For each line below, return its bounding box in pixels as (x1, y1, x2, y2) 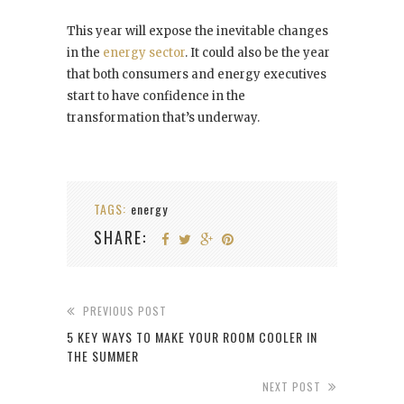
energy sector (103, 44, 185, 60)
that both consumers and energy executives (67, 66, 326, 82)
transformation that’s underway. (67, 109, 260, 125)
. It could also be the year (185, 44, 330, 60)
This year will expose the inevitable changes (67, 23, 328, 39)
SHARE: (94, 225, 147, 249)
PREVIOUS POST (83, 302, 167, 318)
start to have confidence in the (67, 87, 245, 104)
